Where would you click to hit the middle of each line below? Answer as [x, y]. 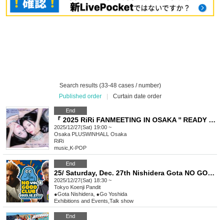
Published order [80, 96]
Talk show [122, 201]
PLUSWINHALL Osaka [99, 134]
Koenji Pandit [85, 187]
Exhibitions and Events [81, 201]
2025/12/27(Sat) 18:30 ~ [83, 180]
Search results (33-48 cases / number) [110, 86]
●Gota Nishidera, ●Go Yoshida [91, 194]
